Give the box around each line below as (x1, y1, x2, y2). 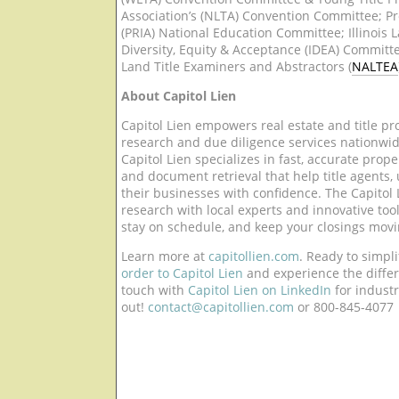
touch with (121, 281, 188, 298)
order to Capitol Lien (121, 265, 243, 281)
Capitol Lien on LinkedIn (188, 281, 331, 298)
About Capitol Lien (121, 87, 236, 104)
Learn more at (121, 248, 208, 265)
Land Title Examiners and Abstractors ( (121, 58, 352, 75)
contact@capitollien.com (148, 298, 294, 315)
